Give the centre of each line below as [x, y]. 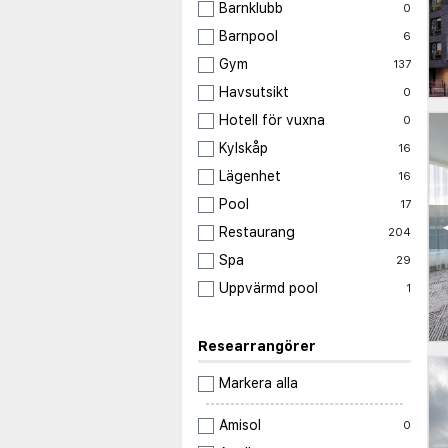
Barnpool [248, 36]
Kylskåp [243, 148]
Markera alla [258, 383]
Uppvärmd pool [268, 288]
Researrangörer [257, 346]
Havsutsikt [254, 92]
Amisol [240, 425]
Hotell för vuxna [272, 120]
